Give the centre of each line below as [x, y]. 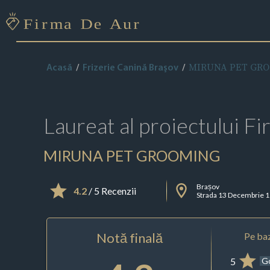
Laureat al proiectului [143, 125]
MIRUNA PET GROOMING [132, 155]
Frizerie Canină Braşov [130, 68]
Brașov [208, 186]
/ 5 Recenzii [111, 191]
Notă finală [129, 237]
